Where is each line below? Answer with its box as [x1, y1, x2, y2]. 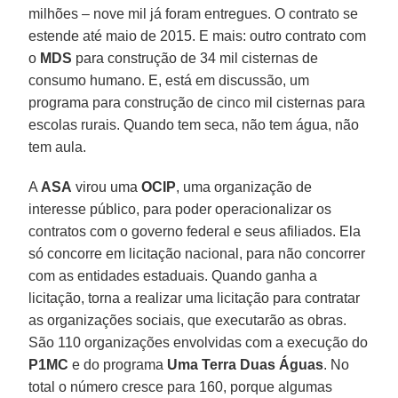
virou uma [72, 179, 142, 195]
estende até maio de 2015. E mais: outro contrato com [28, 28, 367, 44]
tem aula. [28, 139, 87, 155]
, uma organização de [176, 179, 313, 195]
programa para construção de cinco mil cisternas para [28, 94, 366, 110]
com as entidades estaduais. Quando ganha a [28, 267, 318, 283]
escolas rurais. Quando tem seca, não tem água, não [28, 116, 360, 132]
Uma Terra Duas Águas [167, 356, 324, 372]
